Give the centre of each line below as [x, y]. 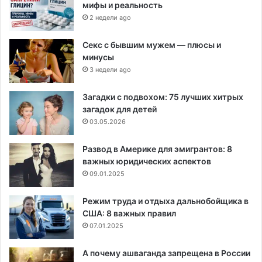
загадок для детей [120, 109]
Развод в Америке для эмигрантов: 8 [157, 149]
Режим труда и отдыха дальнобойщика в [166, 201]
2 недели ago [110, 18]
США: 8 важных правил [129, 213]
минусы [98, 57]
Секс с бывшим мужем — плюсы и [152, 45]
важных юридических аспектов [147, 161]
